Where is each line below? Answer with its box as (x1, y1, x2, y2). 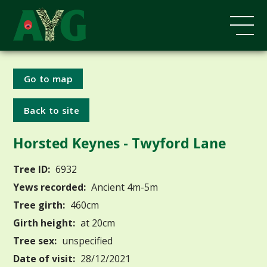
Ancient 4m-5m (89, 180, 159, 194)
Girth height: (13, 216, 76, 229)
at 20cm (78, 216, 116, 229)
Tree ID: (13, 162, 51, 176)
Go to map (24, 72, 73, 85)
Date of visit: (13, 252, 76, 265)
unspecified (60, 234, 113, 247)
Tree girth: (13, 198, 66, 212)
